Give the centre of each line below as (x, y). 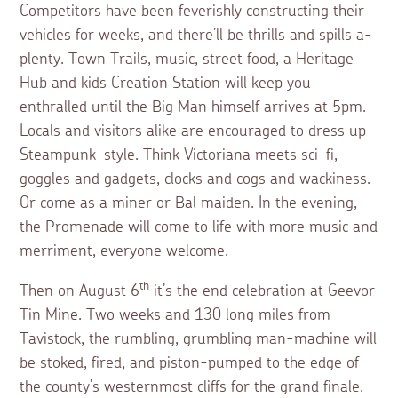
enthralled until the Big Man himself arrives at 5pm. (193, 107)
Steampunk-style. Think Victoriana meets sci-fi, (179, 155)
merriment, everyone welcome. (124, 251)
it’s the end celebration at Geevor (263, 291)
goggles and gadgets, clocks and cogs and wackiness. (195, 179)
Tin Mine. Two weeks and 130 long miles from (175, 315)
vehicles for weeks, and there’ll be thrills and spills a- (196, 35)
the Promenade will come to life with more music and (199, 227)
